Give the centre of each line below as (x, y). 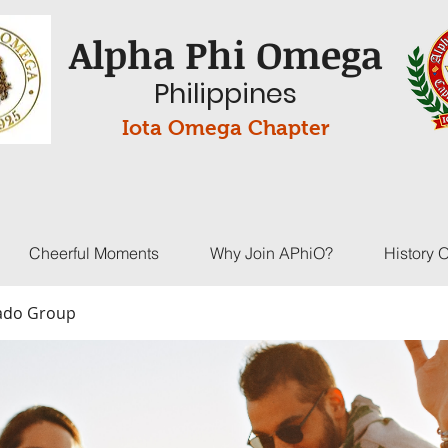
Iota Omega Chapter (225, 127)
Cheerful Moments (93, 253)
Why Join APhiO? (271, 253)
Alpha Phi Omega (225, 54)
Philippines (225, 93)
